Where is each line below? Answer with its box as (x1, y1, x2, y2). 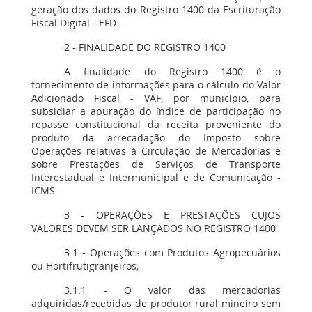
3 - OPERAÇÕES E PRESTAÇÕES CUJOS (64, 208, 281, 221)
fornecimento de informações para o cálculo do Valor (31, 78, 281, 91)
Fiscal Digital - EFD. (31, 16, 119, 29)
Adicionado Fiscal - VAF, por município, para (31, 91, 281, 104)
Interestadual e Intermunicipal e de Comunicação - (31, 171, 281, 184)
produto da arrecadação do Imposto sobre (31, 131, 281, 144)
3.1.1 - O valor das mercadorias (64, 283, 281, 297)
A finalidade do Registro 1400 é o (64, 65, 281, 78)
